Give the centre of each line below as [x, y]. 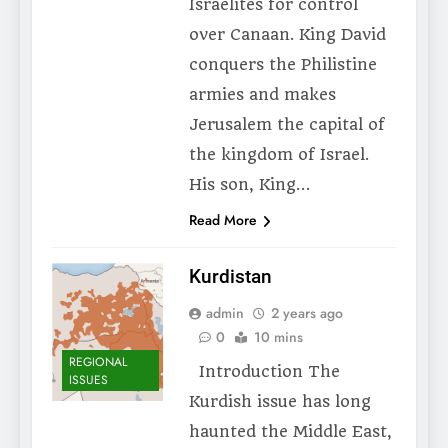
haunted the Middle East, [290, 432]
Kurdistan [230, 277]
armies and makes [262, 95]
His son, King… [249, 185]
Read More [222, 220]
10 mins [278, 337]
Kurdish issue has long [279, 402]
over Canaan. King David [287, 35]
